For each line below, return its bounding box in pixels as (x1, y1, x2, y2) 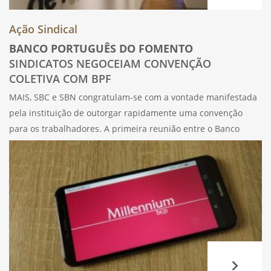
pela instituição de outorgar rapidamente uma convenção (9, 106, 243, 119)
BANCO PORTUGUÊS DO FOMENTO (9, 41, 193, 56)
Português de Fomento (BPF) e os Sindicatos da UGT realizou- (9, 138, 255, 150)
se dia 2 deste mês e (9, 154, 92, 166)
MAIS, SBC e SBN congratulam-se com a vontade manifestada (9, 91, 257, 103)
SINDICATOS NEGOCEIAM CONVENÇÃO (9, 56, 211, 71)
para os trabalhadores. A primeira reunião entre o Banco (9, 122, 240, 134)
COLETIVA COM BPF (9, 71, 111, 86)
